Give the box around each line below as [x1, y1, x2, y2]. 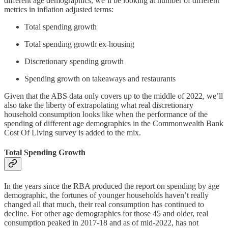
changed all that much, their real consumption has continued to [4, 200, 204, 209]
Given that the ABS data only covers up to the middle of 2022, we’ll [4, 91, 223, 100]
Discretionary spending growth [24, 56, 124, 66]
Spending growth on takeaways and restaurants [24, 74, 176, 83]
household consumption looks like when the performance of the [4, 109, 208, 119]
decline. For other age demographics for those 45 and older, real [4, 209, 208, 218]
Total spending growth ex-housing [24, 39, 134, 48]
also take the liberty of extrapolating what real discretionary [4, 100, 193, 109]
